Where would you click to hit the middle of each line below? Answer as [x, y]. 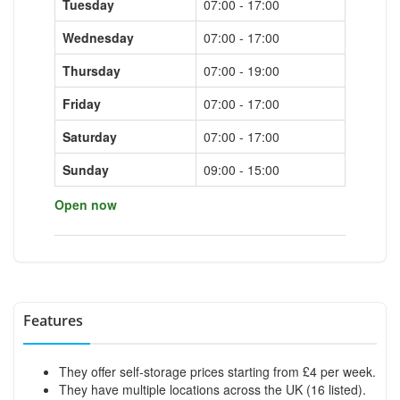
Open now [86, 204]
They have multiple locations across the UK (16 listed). [212, 389]
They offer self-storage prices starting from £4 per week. [217, 371]
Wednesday [98, 37]
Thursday [92, 70]
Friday [82, 103]
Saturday [90, 136]
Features [53, 320]
